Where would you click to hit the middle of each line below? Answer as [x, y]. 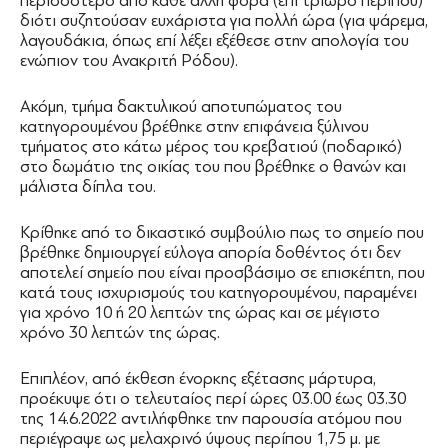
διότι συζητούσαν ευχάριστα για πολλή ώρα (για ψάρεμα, [224, 20]
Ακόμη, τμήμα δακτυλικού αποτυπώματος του [181, 106]
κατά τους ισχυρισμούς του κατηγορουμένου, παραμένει [218, 292]
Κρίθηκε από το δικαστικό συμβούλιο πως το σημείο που [222, 232]
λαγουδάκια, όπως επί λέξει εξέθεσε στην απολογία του [214, 40]
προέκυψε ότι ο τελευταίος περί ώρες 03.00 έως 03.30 [213, 398]
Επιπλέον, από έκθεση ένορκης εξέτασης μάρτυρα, [198, 378]
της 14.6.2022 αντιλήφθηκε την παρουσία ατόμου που [211, 418]
